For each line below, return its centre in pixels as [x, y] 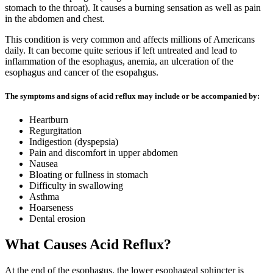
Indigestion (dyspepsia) [74, 141]
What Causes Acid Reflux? [88, 244]
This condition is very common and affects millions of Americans [130, 39]
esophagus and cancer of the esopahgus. [82, 72]
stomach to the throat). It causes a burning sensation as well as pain [133, 7]
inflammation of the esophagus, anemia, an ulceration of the [119, 61]
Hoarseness [51, 207]
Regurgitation [55, 130]
